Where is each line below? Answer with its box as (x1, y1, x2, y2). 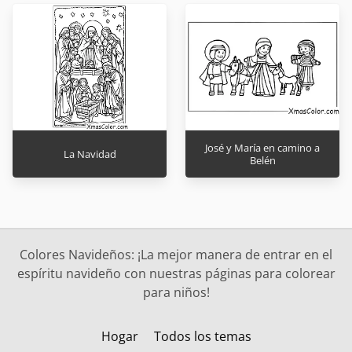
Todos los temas (153, 328, 251, 346)
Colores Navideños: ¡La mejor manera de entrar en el (20, 246, 332, 264)
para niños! (142, 284, 210, 302)
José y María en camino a (205, 141, 320, 156)
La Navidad (63, 147, 116, 162)
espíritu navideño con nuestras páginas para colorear (16, 265, 335, 283)
